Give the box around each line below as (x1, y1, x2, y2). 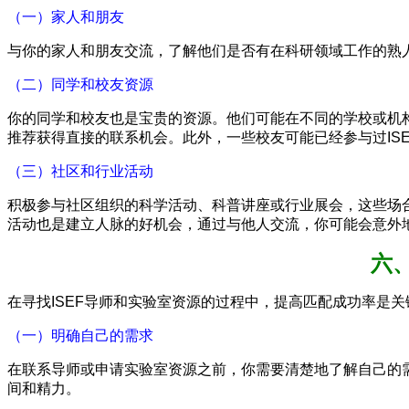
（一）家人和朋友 (7, 8, 124, 25)
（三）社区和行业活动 (7, 163, 153, 179)
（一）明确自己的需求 (7, 327, 153, 343)
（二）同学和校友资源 (7, 76, 153, 92)
